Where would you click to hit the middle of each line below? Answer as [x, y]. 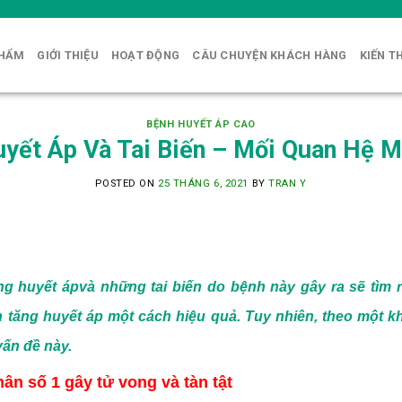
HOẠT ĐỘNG [145, 55]
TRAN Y [288, 184]
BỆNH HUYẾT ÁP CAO [201, 124]
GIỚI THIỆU [68, 55]
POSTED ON [127, 184]
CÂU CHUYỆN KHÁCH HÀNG [270, 55]
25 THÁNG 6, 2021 [203, 184]
